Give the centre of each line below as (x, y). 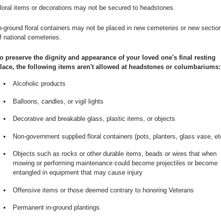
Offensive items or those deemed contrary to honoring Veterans (103, 190)
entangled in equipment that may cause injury (77, 173)
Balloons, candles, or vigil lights (58, 101)
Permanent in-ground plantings (56, 208)
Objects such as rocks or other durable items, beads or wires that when (114, 154)
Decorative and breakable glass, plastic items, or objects (94, 119)
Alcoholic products (39, 84)
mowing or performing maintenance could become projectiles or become (115, 163)
